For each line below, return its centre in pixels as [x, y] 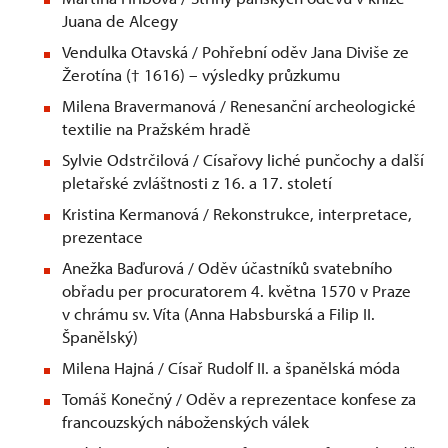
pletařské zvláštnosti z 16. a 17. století [197, 183]
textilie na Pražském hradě [156, 129]
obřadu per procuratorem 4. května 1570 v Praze [236, 291]
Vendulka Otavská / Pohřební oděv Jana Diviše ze [235, 52]
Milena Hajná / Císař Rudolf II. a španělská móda [231, 368]
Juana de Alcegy [120, 21]
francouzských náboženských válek [185, 422]
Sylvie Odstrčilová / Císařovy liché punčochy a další [243, 160]
